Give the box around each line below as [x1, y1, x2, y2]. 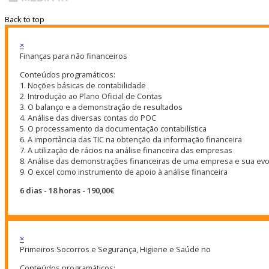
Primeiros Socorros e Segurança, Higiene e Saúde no [20, 244, 211, 255]
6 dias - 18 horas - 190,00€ [20, 184, 114, 196]
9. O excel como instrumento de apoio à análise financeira [20, 166, 228, 177]
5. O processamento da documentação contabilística [20, 122, 207, 134]
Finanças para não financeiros [20, 50, 127, 62]
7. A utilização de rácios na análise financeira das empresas [20, 144, 232, 156]
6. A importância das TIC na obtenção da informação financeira [20, 133, 242, 145]
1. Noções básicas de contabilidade [20, 79, 146, 91]
